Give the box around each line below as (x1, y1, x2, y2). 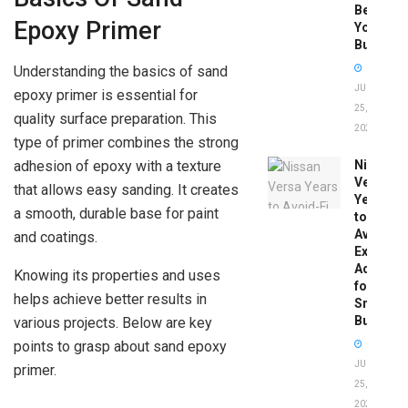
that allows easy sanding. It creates (14, 181, 239, 199)
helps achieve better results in (14, 291, 207, 309)
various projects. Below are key (14, 314, 212, 332)
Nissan (353, 158, 396, 173)
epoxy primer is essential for (14, 87, 198, 105)
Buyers (353, 313, 396, 329)
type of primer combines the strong (14, 134, 239, 152)
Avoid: (353, 227, 393, 242)
